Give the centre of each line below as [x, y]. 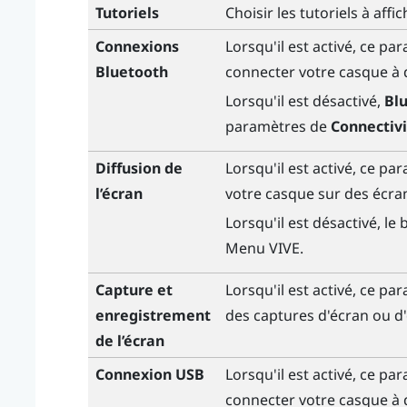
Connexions [137, 47]
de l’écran [129, 341]
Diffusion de [139, 169]
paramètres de [278, 126]
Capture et [134, 290]
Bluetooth [131, 72]
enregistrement [153, 316]
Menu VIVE [262, 248]
